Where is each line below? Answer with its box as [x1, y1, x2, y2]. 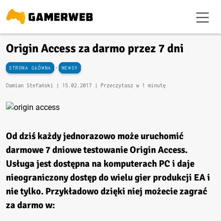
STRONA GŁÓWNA [9, 65, 51, 71]
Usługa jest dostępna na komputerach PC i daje [6, 157, 194, 170]
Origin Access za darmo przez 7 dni [6, 40, 184, 56]
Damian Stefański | [6, 82, 62, 88]
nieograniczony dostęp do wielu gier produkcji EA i [6, 171, 210, 184]
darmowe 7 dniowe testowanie [6, 144, 130, 156]
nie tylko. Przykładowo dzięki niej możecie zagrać [6, 185, 207, 197]
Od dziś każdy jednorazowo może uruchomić [6, 130, 184, 142]
